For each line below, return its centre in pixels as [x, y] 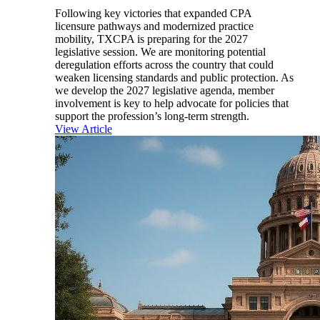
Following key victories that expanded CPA [153, 14]
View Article [83, 129]
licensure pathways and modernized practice [154, 26]
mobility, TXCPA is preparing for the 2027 [151, 39]
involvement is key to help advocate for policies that [171, 104]
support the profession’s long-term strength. [152, 116]
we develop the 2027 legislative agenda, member [164, 91]
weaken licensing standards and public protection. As [174, 78]
